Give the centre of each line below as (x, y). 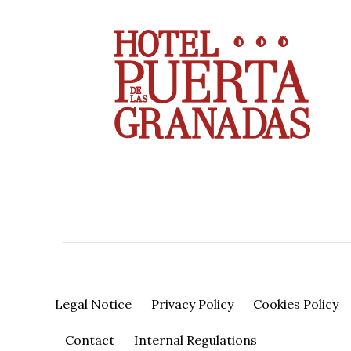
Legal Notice (93, 304)
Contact (89, 340)
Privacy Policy (192, 304)
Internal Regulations (195, 340)
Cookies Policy (296, 304)
